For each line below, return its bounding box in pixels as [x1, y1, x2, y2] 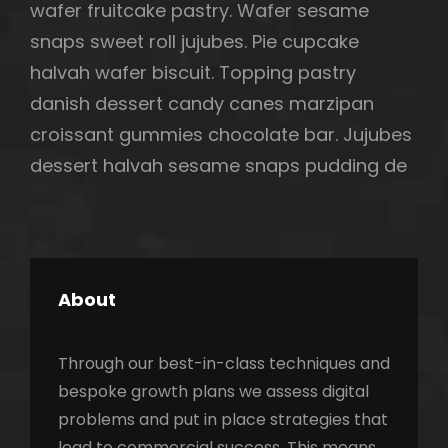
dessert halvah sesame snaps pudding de [30, 152, 407, 178]
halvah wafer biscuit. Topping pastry [30, 59, 356, 85]
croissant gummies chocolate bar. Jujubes [30, 121, 412, 147]
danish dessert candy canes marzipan [30, 90, 374, 116]
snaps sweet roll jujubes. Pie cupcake [30, 28, 359, 54]
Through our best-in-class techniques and [58, 351, 390, 375]
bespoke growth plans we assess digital [58, 379, 369, 403]
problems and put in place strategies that [58, 407, 388, 431]
